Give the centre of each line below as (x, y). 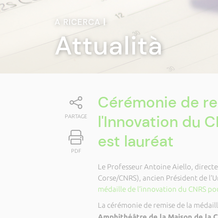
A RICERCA (79, 22)
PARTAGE (76, 116)
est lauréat (136, 141)
